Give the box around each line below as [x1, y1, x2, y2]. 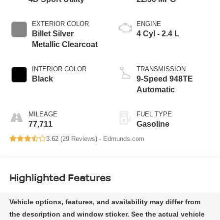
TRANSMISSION [137, 65, 186, 73]
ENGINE [137, 20, 161, 27]
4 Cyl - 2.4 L [137, 29, 179, 38]
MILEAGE [28, 110, 57, 118]
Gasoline [137, 119, 169, 128]
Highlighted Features [9, 171, 110, 185]
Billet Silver [31, 29, 74, 38]
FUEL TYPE [137, 110, 172, 118]
